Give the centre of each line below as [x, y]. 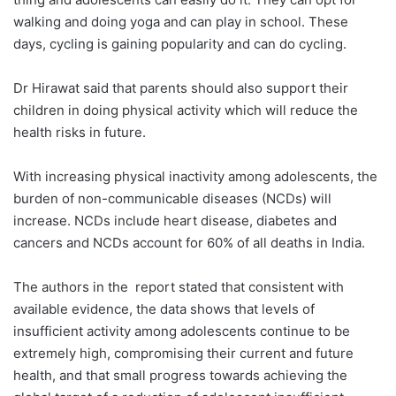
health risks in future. [80, 132]
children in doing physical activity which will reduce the [186, 110]
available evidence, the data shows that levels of [164, 308]
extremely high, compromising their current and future [183, 353]
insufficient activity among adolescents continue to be [182, 331]
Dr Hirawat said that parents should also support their [181, 88]
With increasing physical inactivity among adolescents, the [195, 176]
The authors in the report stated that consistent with [179, 286]
